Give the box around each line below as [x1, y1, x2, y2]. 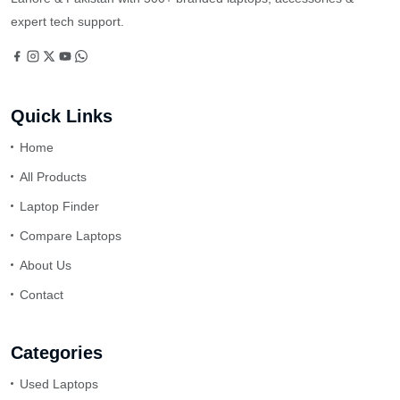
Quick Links [11, 106, 112, 126]
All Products [20, 170, 87, 184]
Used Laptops [20, 377, 98, 391]
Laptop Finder [20, 199, 99, 213]
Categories [11, 343, 103, 362]
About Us [20, 258, 71, 272]
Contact [20, 287, 63, 302]
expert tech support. [11, 14, 124, 29]
